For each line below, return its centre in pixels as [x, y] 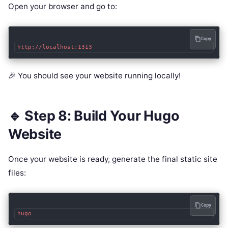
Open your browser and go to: [63, 6]
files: [17, 173]
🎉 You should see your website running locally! [94, 75]
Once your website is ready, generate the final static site [113, 159]
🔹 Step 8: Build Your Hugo [94, 116]
